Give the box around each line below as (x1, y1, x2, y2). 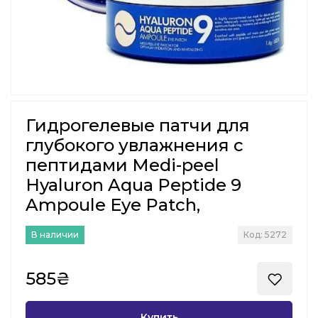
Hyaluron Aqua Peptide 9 (26, 175, 241, 196)
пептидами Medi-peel (26, 155, 219, 176)
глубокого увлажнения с (26, 135, 243, 156)
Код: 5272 (243, 229, 287, 241)
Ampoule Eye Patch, (26, 194, 200, 216)
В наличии (31, 229, 79, 241)
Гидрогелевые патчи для (26, 115, 250, 136)
